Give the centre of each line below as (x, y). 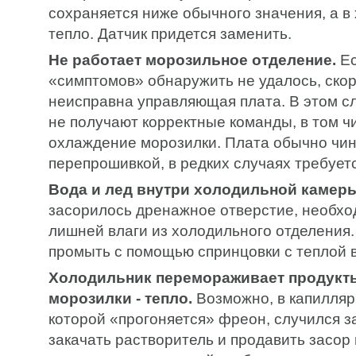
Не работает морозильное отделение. (192, 60)
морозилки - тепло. (120, 298)
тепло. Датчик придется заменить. (170, 34)
